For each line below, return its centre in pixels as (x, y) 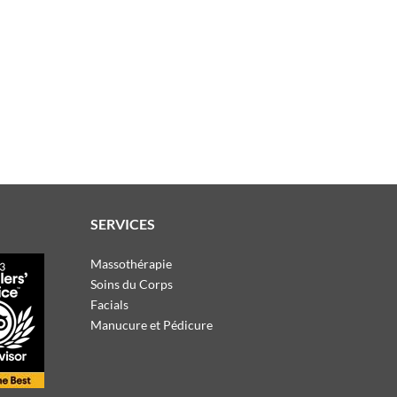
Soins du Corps (132, 284)
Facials (109, 304)
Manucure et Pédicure (152, 325)
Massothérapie (131, 264)
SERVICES (123, 224)
